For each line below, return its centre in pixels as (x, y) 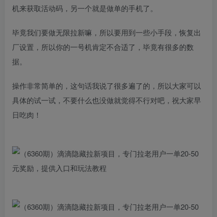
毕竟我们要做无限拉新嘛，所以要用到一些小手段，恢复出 (107, 32)
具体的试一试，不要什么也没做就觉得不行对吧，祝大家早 (107, 100)
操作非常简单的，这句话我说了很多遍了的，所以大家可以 (107, 85)
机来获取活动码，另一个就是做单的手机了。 (85, 8)
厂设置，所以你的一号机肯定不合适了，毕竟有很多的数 (103, 46)
